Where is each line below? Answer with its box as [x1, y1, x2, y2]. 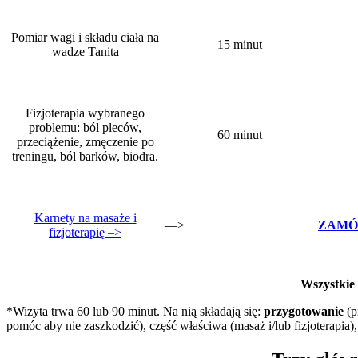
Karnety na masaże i [34, 210, 137, 225]
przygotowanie [264, 304, 344, 318]
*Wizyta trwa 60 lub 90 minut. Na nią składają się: [6, 304, 264, 318]
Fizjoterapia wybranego [26, 105, 145, 120]
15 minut [217, 37, 262, 51]
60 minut [217, 127, 262, 141]
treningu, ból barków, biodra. [12, 149, 158, 163]
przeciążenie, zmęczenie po [16, 134, 154, 149]
